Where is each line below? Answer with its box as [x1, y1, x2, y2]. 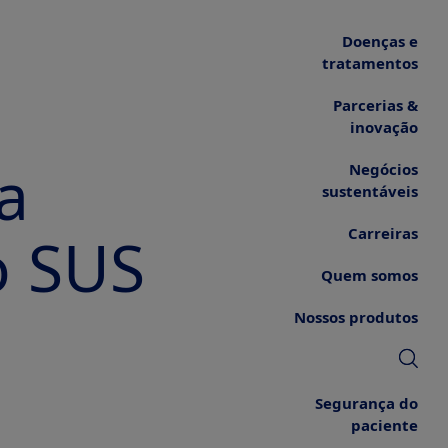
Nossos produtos [294, 307, 418, 327]
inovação [350, 117, 418, 137]
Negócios [349, 159, 418, 179]
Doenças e [342, 31, 418, 51]
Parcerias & [333, 95, 418, 115]
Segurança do [315, 393, 418, 413]
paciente [351, 415, 418, 435]
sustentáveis [322, 181, 418, 201]
